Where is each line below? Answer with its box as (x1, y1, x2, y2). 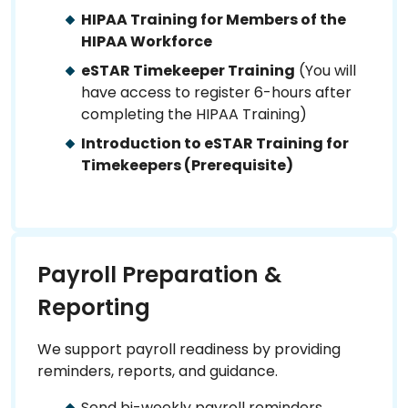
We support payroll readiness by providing (37, 338, 341, 360)
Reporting (37, 291, 150, 323)
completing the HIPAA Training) (81, 103, 307, 125)
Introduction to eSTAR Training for (81, 132, 349, 154)
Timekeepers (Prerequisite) (81, 154, 293, 176)
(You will (295, 59, 356, 81)
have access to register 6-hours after (81, 81, 352, 103)
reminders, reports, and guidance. (37, 360, 278, 382)
